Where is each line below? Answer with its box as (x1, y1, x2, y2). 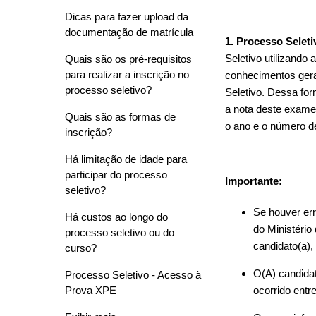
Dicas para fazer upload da (65, 11, 188, 23)
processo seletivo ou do (65, 226, 174, 238)
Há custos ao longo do (65, 211, 168, 223)
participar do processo (65, 169, 167, 181)
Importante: (225, 175, 283, 188)
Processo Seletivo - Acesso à (65, 269, 201, 281)
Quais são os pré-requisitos (65, 53, 192, 65)
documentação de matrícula (65, 26, 193, 38)
